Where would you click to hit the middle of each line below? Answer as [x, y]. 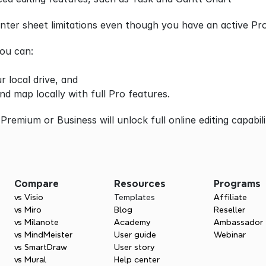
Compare [37, 184]
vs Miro [28, 210]
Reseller [229, 210]
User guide [135, 235]
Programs [237, 184]
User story [134, 247]
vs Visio [29, 197]
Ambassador [238, 222]
